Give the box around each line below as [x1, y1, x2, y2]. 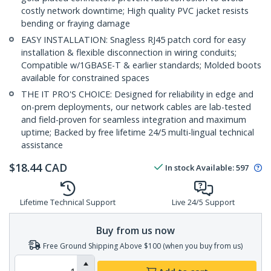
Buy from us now [96, 223, 175, 237]
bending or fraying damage [21, 18, 130, 30]
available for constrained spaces [21, 72, 149, 84]
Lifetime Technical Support [20, 197, 116, 208]
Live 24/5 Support [172, 197, 235, 208]
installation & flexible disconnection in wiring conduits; [21, 47, 237, 59]
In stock [165, 162, 194, 174]
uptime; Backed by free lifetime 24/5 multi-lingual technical [21, 126, 254, 139]
